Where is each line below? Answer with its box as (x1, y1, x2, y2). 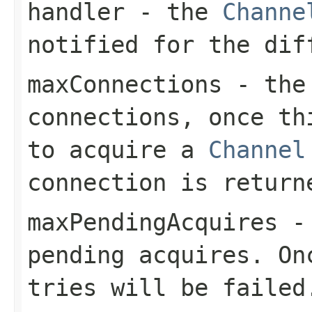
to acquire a (27, 135, 208, 164)
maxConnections (27, 70, 222, 98)
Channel (208, 135, 306, 164)
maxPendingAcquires (27, 208, 278, 236)
